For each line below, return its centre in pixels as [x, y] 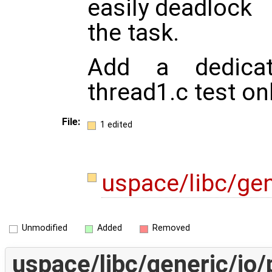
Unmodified [44, 228]
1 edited [116, 124]
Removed [171, 228]
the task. [133, 33]
